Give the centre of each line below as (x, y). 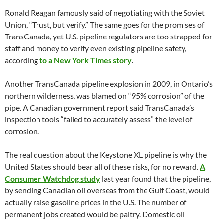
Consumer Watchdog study (53, 179)
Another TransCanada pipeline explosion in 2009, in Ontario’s (109, 84)
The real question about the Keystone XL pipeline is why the (106, 155)
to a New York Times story (86, 60)
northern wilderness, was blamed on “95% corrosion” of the (105, 96)
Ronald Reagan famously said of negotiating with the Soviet (105, 13)
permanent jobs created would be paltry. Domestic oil (95, 214)
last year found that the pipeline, (155, 179)
